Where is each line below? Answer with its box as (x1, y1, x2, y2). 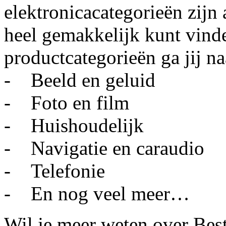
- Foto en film (4, 91, 129, 114)
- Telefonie (4, 159, 105, 182)
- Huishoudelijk (4, 114, 144, 136)
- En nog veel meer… (4, 182, 190, 204)
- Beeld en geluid (4, 69, 155, 91)
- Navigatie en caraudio (4, 137, 204, 159)
